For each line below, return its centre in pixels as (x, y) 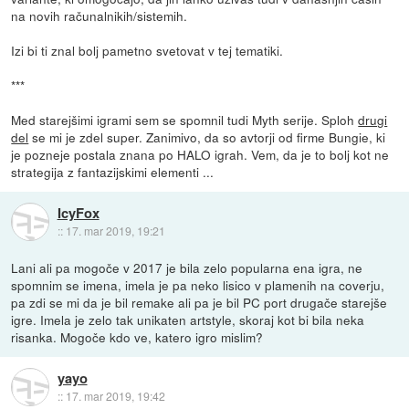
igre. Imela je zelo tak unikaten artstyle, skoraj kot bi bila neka (188, 319)
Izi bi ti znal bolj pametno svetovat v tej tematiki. (147, 50)
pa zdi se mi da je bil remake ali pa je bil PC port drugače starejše (199, 302)
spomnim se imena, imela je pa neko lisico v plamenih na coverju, (198, 284)
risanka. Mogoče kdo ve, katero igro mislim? (137, 336)
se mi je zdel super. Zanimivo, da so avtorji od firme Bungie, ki (207, 136)
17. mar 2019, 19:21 (115, 231)
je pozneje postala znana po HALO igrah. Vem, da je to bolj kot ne (200, 154)
